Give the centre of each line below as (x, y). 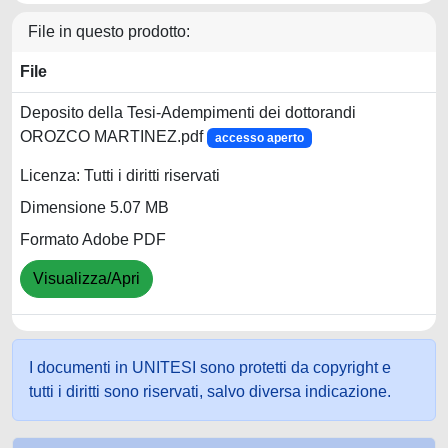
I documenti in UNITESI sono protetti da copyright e (210, 367)
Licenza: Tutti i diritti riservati (120, 176)
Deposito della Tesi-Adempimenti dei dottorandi (188, 112)
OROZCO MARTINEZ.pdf (113, 136)
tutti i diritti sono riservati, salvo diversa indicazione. (210, 391)
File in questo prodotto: (109, 31)
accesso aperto (259, 138)
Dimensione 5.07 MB (94, 208)
